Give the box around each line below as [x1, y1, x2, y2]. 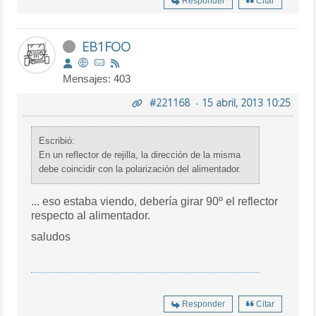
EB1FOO [82, 37, 131, 55]
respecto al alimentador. [31, 209, 151, 221]
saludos [31, 230, 71, 243]
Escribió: [39, 135, 75, 146]
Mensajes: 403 [63, 72, 131, 85]
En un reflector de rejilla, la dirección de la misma [39, 149, 241, 160]
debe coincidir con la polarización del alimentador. [39, 163, 242, 174]
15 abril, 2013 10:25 [201, 95, 291, 109]
